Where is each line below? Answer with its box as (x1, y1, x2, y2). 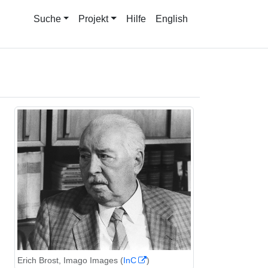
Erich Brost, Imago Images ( (17, 255, 123, 265)
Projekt (78, 14, 109, 24)
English (156, 14, 188, 24)
